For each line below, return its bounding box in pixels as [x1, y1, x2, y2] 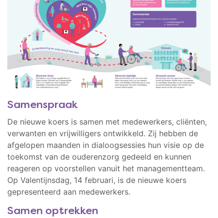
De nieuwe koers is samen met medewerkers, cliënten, [7, 116, 207, 127]
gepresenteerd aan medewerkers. [7, 186, 130, 197]
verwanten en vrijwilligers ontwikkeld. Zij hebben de [7, 128, 198, 138]
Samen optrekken [7, 206, 98, 217]
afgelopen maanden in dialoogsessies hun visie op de [7, 140, 204, 150]
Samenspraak [7, 100, 78, 110]
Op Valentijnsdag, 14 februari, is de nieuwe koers [7, 175, 186, 185]
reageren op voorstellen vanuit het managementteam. [7, 163, 205, 173]
